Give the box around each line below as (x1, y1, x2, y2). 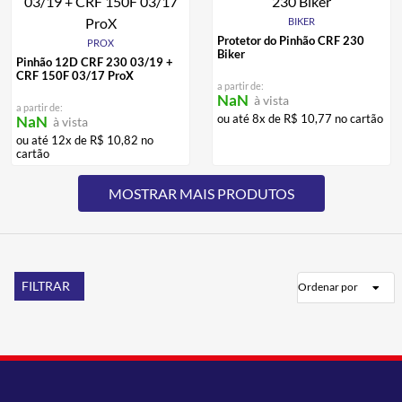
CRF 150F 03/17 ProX (16, 67, 134, 83)
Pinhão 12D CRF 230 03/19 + (16, 54, 173, 69)
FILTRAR (22, 278, 70, 294)
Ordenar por (298, 280, 358, 294)
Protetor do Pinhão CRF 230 (217, 32, 364, 48)
